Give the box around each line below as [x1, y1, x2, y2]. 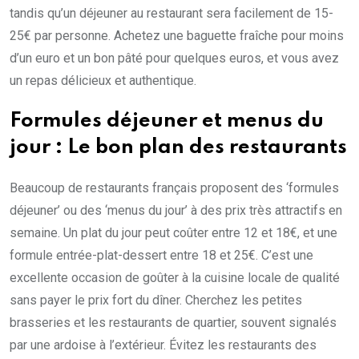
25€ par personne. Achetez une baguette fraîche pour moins [10, 28, 344, 44]
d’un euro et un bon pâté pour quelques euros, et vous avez [10, 50, 339, 67]
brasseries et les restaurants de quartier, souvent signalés [10, 315, 337, 331]
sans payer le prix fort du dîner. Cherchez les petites [10, 292, 302, 309]
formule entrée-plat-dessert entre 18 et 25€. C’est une [10, 248, 313, 264]
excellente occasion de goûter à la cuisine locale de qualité [10, 270, 340, 286]
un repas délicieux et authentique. [10, 73, 196, 89]
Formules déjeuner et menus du [10, 111, 324, 132]
